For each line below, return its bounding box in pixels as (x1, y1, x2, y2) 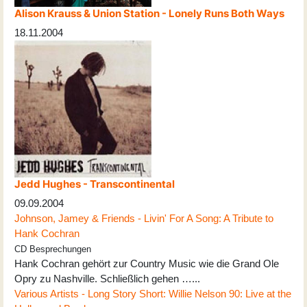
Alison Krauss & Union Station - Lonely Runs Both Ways (14, 6, 284, 20)
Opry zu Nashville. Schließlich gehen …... (14, 272, 200, 284)
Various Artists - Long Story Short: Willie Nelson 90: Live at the (14, 287, 291, 299)
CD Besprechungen (14, 244, 91, 254)
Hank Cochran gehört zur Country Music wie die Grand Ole (14, 257, 279, 269)
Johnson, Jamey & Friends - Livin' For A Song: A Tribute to (14, 212, 273, 224)
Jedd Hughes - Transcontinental (14, 177, 175, 191)
